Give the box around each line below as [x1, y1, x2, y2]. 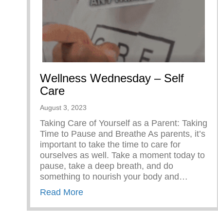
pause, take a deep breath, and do [40, 161, 173, 171]
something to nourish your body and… [40, 172, 188, 182]
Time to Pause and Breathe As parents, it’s [40, 129, 205, 139]
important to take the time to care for [40, 140, 181, 150]
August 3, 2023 [40, 104, 87, 112]
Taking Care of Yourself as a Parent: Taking [40, 118, 207, 128]
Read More [40, 187, 83, 198]
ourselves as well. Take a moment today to [40, 150, 205, 161]
